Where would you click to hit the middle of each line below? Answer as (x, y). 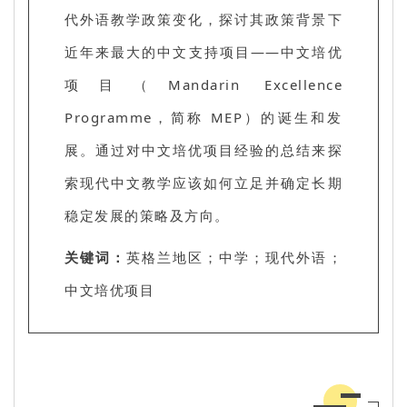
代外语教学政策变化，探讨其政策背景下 (203, 19)
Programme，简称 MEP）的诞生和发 (203, 117)
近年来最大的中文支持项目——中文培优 (203, 51)
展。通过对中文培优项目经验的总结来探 (203, 149)
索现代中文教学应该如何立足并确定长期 (203, 182)
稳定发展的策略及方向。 (147, 215)
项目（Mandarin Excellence (203, 84)
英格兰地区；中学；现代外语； (235, 257)
